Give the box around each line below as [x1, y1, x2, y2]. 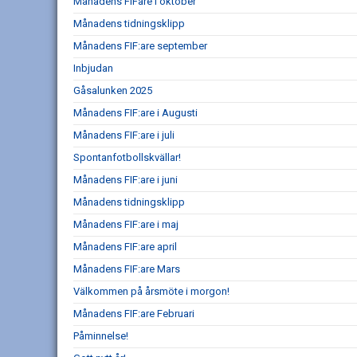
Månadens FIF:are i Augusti [73, 107, 198, 119]
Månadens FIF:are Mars [73, 263, 180, 275]
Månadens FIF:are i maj [73, 218, 178, 230]
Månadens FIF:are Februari [73, 308, 194, 320]
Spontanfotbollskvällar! [73, 151, 181, 163]
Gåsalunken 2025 [73, 84, 152, 96]
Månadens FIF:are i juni [73, 174, 178, 186]
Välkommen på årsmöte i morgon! [73, 285, 229, 297]
